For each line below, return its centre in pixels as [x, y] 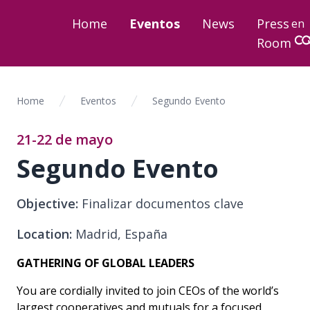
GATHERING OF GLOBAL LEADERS [106, 263]
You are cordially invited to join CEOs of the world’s [148, 291]
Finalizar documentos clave [161, 203]
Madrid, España [120, 234]
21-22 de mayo [65, 139]
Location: [44, 234]
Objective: [47, 203]
